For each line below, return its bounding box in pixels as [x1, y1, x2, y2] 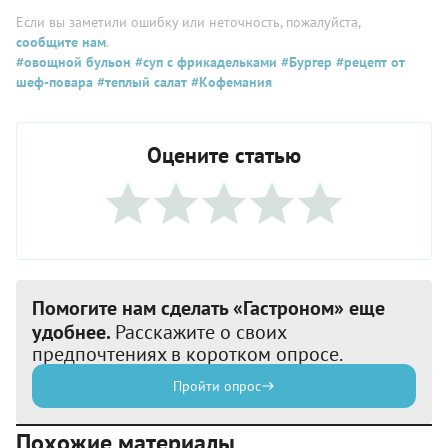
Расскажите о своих [115, 319, 286, 346]
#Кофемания [187, 73, 272, 92]
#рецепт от [332, 53, 405, 72]
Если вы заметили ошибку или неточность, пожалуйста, [16, 13, 360, 32]
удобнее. [32, 319, 115, 346]
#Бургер [277, 53, 332, 72]
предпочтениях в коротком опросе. [32, 341, 343, 368]
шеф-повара [16, 73, 93, 92]
